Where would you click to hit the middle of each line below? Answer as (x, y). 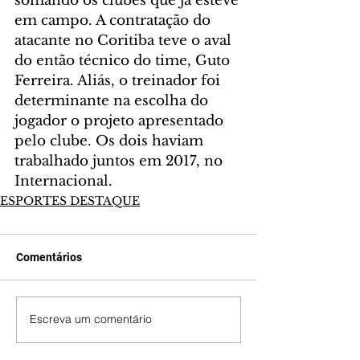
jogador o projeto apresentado (121, 121)
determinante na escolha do (113, 100)
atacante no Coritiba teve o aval (125, 40)
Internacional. (63, 181)
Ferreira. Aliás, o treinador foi (119, 80)
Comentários (49, 257)
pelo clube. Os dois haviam (111, 141)
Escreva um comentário (91, 319)
